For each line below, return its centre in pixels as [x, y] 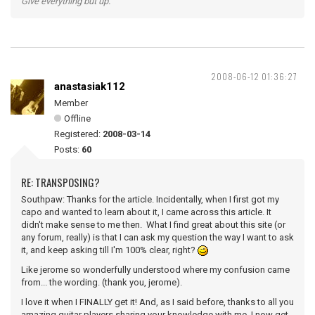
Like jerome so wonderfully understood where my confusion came [155, 270]
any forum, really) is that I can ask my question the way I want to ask [157, 237]
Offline [77, 118]
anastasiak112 [90, 86]
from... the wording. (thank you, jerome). [102, 282]
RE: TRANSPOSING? [60, 182]
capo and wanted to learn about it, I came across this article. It [146, 212]
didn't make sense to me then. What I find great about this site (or [153, 225]
